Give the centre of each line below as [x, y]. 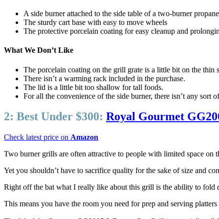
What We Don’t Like [39, 50]
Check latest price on [37, 137]
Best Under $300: [60, 117]
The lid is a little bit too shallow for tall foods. [93, 87]
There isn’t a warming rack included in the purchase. [104, 78]
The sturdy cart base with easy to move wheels [95, 22]
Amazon [84, 137]
